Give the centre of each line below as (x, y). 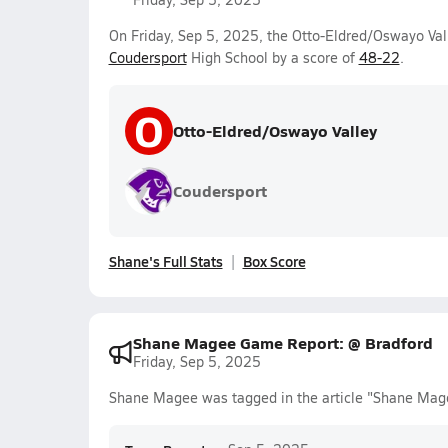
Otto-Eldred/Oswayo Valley (274, 130)
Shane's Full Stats (165, 261)
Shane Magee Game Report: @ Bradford (282, 342)
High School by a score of (272, 57)
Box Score (274, 261)
